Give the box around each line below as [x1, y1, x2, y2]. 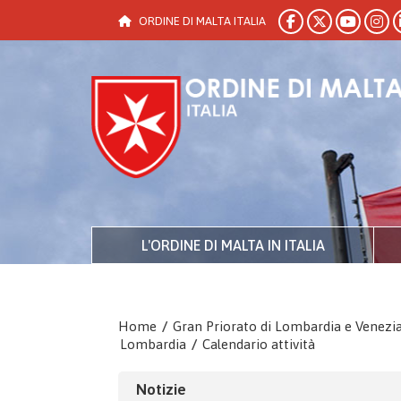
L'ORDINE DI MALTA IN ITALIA [141, 237, 325, 253]
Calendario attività [202, 337, 315, 352]
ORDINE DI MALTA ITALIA [139, 14, 266, 28]
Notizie [136, 380, 186, 398]
